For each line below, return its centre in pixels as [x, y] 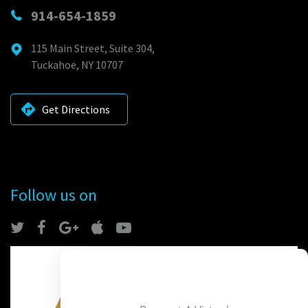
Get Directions [76, 109]
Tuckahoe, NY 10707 [77, 64]
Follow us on [54, 195]
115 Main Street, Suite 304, [93, 48]
